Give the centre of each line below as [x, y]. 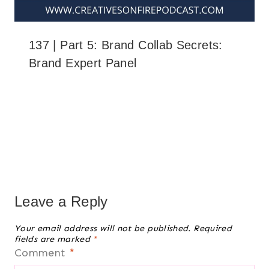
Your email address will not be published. [103, 228]
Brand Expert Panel [83, 63]
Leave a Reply [61, 201]
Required [213, 228]
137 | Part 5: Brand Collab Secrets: [126, 45]
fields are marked [54, 239]
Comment [42, 253]
